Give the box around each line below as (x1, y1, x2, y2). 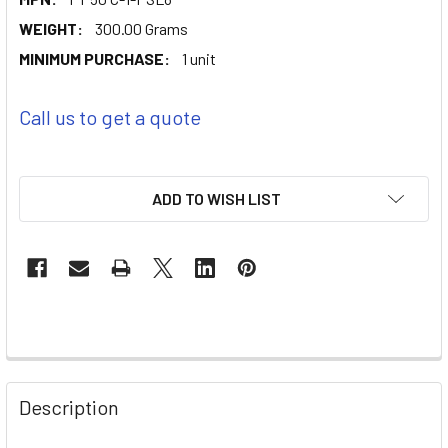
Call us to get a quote (19, 104, 201, 129)
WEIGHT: (19, 18, 83, 38)
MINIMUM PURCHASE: (19, 48, 170, 68)
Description (19, 394, 119, 419)
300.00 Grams (95, 18, 188, 38)
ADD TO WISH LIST (151, 188, 281, 208)
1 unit (182, 48, 216, 68)
